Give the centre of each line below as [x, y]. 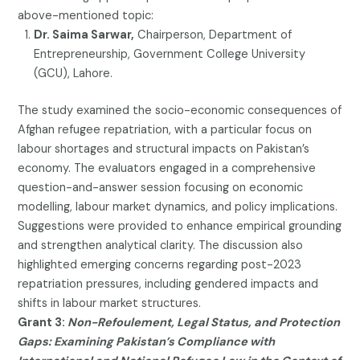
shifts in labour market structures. [110, 304]
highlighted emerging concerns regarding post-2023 [160, 265]
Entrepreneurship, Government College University [170, 55]
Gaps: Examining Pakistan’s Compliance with [147, 342]
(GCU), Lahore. [74, 74]
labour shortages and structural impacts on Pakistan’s [164, 149]
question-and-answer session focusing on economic [161, 188]
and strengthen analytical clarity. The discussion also [161, 246]
